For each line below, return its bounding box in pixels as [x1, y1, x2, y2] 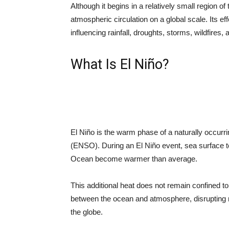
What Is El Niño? [71, 56, 169, 73]
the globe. [71, 207, 103, 216]
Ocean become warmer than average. [71, 154, 197, 163]
